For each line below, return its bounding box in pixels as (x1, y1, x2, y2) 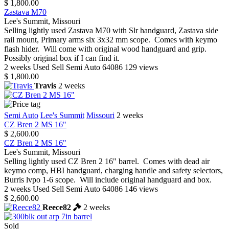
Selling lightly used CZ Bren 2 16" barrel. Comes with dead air (4, 157, 210, 166)
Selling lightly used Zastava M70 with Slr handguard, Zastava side (4, 26, 218, 35)
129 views (125, 63, 158, 72)
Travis (34, 81, 56, 90)
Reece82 (42, 203, 71, 212)
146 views (125, 185, 158, 194)
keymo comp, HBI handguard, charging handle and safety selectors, (4, 166, 223, 175)
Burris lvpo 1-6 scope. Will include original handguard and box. (4, 175, 216, 185)
